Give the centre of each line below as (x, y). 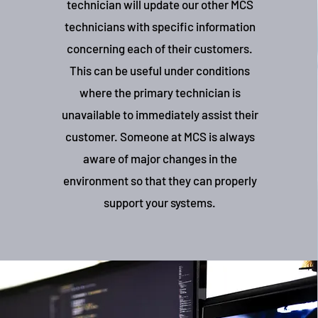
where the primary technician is (160, 92)
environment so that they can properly (160, 180)
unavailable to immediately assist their (160, 114)
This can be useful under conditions (160, 70)
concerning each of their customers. (160, 48)
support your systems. (160, 202)
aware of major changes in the (160, 158)
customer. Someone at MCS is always (160, 136)
